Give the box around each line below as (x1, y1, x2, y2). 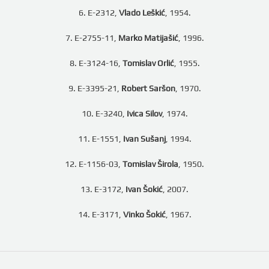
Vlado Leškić (118, 8, 165, 17)
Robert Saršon (121, 83, 175, 93)
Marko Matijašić (118, 33, 178, 43)
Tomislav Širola (122, 159, 178, 169)
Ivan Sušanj (122, 134, 166, 144)
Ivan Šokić (125, 184, 163, 194)
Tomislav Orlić (122, 58, 174, 68)
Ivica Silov (126, 109, 162, 118)
